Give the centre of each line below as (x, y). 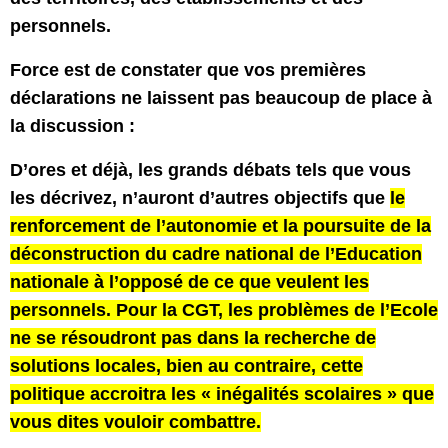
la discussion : (72, 126)
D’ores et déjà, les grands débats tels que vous (210, 170)
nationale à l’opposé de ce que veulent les (189, 282)
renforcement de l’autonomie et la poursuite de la (220, 226)
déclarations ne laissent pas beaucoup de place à (221, 98)
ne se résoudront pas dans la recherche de (193, 338)
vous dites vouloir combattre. (135, 422)
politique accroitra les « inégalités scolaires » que (222, 394)
